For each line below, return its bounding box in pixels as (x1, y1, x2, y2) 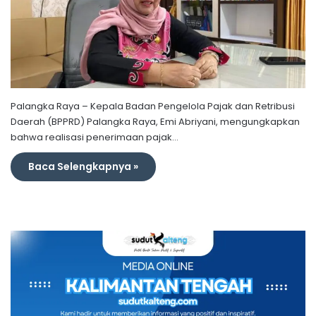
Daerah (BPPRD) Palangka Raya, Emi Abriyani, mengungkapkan (11, 115, 300, 129)
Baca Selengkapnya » (28, 159, 138, 174)
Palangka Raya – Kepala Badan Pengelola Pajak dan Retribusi (11, 99, 295, 114)
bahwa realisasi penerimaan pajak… (11, 130, 178, 145)
